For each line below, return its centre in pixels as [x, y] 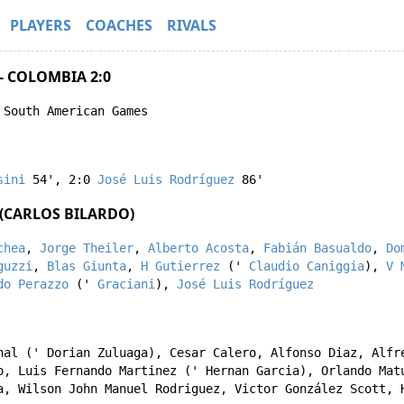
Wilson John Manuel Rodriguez [119, 389]
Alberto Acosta [198, 248]
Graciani [126, 284]
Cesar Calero [213, 353]
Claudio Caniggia [307, 266]
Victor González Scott [310, 389]
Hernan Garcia [252, 371]
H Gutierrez [180, 266]
